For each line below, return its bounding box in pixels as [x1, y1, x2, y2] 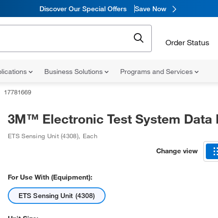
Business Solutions [44, 67, 105, 76]
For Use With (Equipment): [8, 173, 92, 182]
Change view [156, 146, 198, 155]
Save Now [134, 4, 166, 13]
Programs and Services [120, 67, 195, 76]
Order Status [165, 37, 209, 47]
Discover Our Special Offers [39, 4, 127, 13]
